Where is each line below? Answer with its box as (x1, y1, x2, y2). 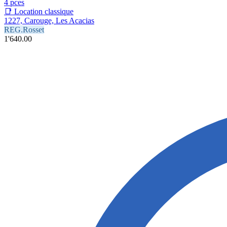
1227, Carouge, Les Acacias (4, 16, 94, 25)
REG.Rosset (4, 25, 44, 34)
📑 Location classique (4, 7, 73, 16)
